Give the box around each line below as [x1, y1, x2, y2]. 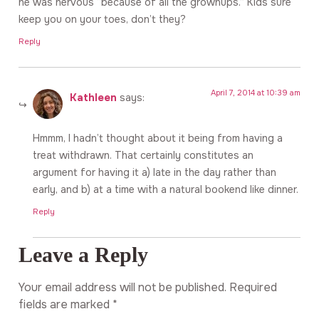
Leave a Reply [19, 243, 148, 268]
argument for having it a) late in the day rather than [33, 165, 276, 179]
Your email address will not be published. [19, 280, 226, 296]
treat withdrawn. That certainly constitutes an [33, 148, 253, 162]
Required [229, 280, 277, 296]
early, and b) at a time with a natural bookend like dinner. [33, 182, 298, 196]
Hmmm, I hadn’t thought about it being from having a [33, 131, 283, 145]
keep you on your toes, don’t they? [19, 12, 186, 26]
